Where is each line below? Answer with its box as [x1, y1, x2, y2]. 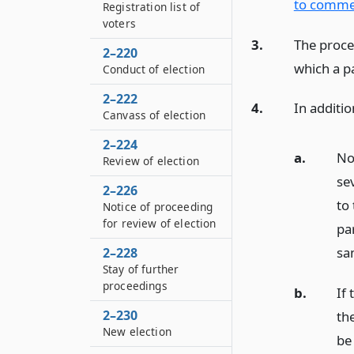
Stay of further [103, 262, 179, 277]
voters [103, 16, 136, 31]
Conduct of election [103, 62, 205, 77]
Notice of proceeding [103, 199, 213, 214]
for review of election [103, 216, 217, 231]
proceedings [103, 278, 168, 293]
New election [103, 324, 171, 339]
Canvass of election [103, 107, 206, 122]
